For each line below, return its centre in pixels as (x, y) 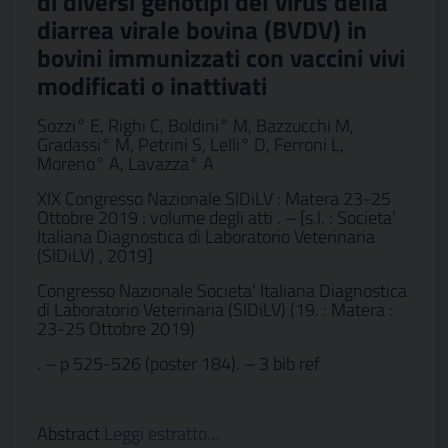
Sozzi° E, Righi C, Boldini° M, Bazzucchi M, (195, 125)
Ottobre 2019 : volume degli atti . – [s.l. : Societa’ (216, 217)
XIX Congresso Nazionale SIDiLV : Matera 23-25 (214, 198)
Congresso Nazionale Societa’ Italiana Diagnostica (222, 290)
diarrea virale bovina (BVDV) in (202, 30)
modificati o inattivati (152, 86)
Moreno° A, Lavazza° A (125, 163)
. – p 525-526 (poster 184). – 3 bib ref (178, 363)
